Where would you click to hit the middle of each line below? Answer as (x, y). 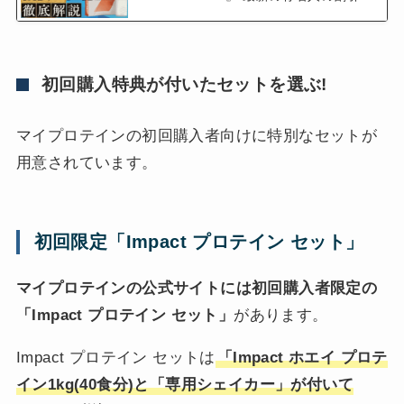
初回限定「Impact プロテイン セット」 (199, 241)
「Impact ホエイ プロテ (302, 358)
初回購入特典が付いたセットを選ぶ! (184, 84)
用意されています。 (87, 162)
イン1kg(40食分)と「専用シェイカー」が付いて (184, 385)
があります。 (281, 316)
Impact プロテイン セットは (115, 358)
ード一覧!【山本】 (207, 12)
